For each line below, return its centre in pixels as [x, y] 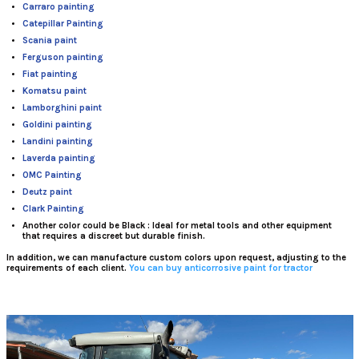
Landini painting [57, 141]
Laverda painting [58, 158]
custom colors [180, 257]
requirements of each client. [67, 268]
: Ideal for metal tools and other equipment [238, 225]
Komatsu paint [54, 91]
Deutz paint [47, 192]
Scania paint [49, 40]
